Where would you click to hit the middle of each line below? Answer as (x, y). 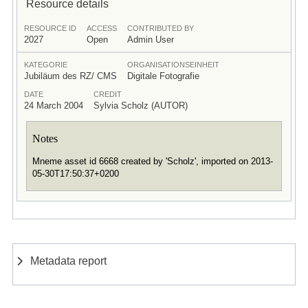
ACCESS (101, 28)
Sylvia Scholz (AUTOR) (140, 105)
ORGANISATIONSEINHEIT (173, 64)
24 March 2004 (53, 105)
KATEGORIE (45, 64)
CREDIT (107, 94)
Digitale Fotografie (163, 76)
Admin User (150, 39)
